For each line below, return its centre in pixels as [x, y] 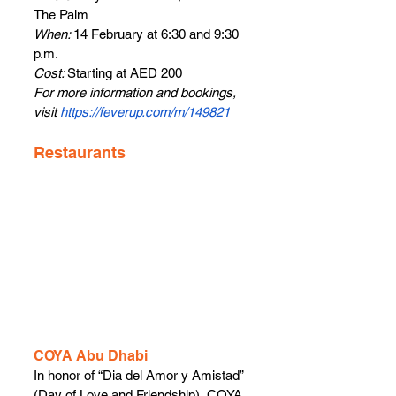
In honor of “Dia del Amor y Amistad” [140, 376]
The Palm [61, 15]
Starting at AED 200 [125, 73]
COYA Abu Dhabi [91, 356]
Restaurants [80, 153]
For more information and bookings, [137, 93]
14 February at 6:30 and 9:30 [158, 34]
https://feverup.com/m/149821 [145, 112]
